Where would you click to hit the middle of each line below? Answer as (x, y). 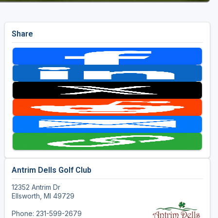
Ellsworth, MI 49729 (43, 196)
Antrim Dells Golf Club (51, 170)
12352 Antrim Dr (36, 187)
